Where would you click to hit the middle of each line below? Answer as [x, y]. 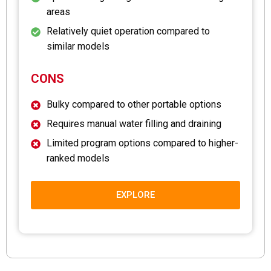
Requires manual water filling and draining [134, 123]
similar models [78, 46]
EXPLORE [135, 194]
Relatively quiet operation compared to [128, 31]
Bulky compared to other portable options [134, 104]
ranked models [78, 158]
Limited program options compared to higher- [142, 143]
